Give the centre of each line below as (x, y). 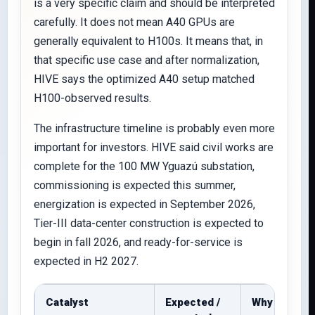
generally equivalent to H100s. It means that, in (148, 41)
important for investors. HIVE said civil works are (154, 147)
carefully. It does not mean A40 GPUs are (134, 22)
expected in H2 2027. (86, 261)
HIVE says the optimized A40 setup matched (144, 79)
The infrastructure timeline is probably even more (154, 128)
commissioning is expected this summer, (135, 185)
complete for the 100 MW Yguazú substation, (144, 166)
